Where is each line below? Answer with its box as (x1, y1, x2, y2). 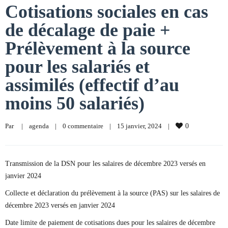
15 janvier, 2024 (117, 122, 168, 130)
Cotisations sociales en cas (5, 2, 208, 22)
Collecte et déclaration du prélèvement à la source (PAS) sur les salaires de (5, 189, 220, 197)
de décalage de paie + (5, 20, 170, 40)
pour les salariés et (5, 56, 150, 77)
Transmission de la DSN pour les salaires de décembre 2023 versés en (5, 160, 206, 167)
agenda (29, 122, 49, 130)
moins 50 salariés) (5, 93, 145, 113)
